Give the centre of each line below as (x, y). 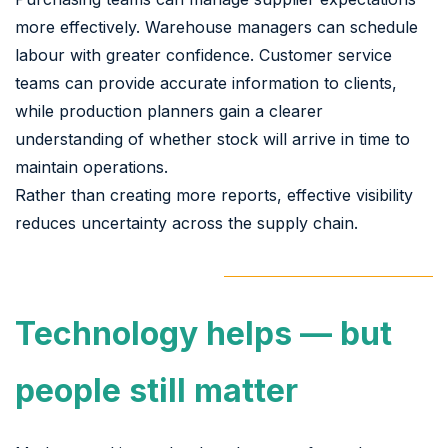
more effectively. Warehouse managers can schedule (216, 26)
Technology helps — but (203, 333)
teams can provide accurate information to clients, (206, 82)
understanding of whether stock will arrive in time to (212, 138)
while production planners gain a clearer (169, 110)
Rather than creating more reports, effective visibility (214, 194)
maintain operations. (91, 166)
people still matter (156, 390)
